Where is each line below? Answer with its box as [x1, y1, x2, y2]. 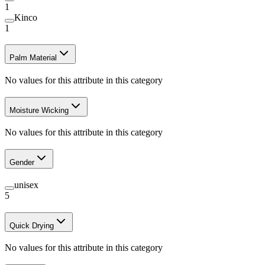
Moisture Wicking [9, 105, 69, 115]
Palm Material [9, 53, 57, 63]
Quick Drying [9, 221, 54, 230]
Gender [9, 158, 34, 167]
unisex [14, 179, 38, 190]
